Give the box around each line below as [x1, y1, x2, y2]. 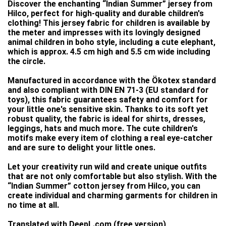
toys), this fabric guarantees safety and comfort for [8, 95, 208, 104]
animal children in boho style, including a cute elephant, [8, 37, 215, 47]
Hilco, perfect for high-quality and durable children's [8, 9, 204, 18]
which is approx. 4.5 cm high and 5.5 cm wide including [8, 47, 210, 56]
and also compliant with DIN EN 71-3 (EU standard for [8, 85, 209, 95]
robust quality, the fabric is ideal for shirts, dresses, [8, 114, 205, 124]
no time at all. [8, 200, 59, 210]
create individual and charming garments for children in [8, 191, 217, 200]
